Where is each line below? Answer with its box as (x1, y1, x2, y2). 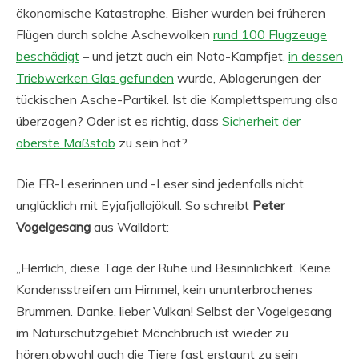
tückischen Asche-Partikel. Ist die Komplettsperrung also (16, 91, 338, 107)
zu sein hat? (115, 135, 188, 151)
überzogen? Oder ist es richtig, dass (16, 113, 222, 129)
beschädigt (16, 48, 79, 64)
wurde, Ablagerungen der (174, 70, 321, 86)
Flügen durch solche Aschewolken (16, 26, 213, 42)
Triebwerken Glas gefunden (16, 70, 174, 86)
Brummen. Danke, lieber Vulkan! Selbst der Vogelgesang (16, 303, 332, 319)
